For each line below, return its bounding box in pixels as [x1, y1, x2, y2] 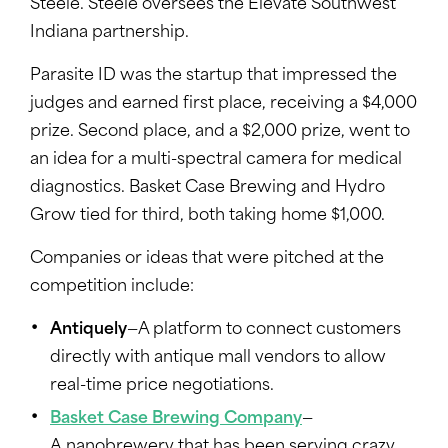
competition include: [30, 279, 194, 296]
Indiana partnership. [30, 25, 189, 42]
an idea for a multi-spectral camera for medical [30, 152, 402, 169]
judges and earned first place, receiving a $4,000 [30, 96, 417, 113]
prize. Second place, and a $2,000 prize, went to [30, 124, 410, 141]
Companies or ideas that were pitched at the [30, 251, 384, 268]
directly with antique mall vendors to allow [50, 350, 386, 367]
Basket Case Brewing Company [50, 411, 302, 428]
